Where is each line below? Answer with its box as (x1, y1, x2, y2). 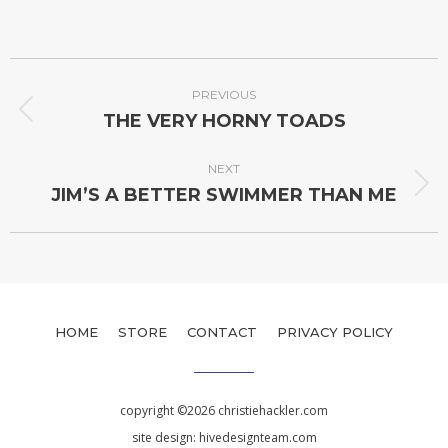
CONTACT (187, 324, 257, 341)
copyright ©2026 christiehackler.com (120, 402, 328, 420)
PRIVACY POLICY (277, 324, 393, 341)
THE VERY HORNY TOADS (102, 110, 346, 132)
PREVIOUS (192, 87, 256, 102)
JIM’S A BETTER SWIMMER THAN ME (51, 184, 397, 206)
